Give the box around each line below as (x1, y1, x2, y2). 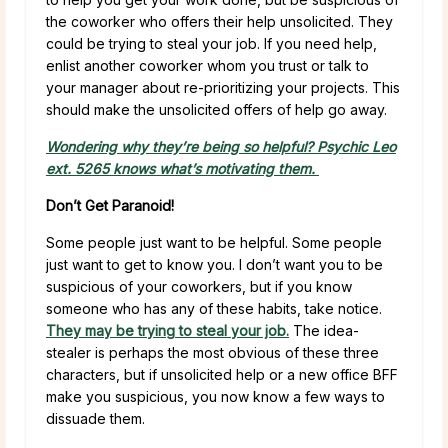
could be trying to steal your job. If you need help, (46, 34, 377, 52)
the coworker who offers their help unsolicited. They (46, 12, 393, 30)
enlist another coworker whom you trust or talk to (46, 56, 369, 74)
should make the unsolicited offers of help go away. (46, 100, 387, 118)
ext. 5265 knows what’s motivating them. (46, 159, 319, 177)
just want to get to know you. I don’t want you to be (46, 255, 383, 273)
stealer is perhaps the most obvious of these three (46, 343, 379, 361)
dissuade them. (46, 409, 145, 427)
